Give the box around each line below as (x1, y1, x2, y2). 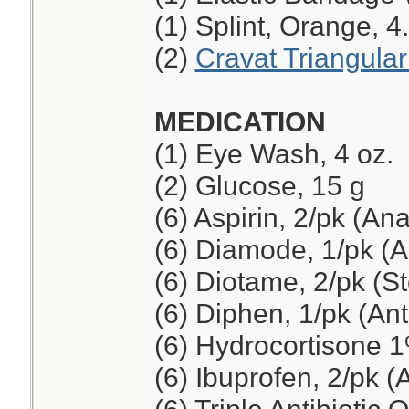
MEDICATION (153, 106, 326, 137)
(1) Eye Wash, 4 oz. (153, 138, 393, 169)
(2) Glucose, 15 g (153, 170, 365, 201)
